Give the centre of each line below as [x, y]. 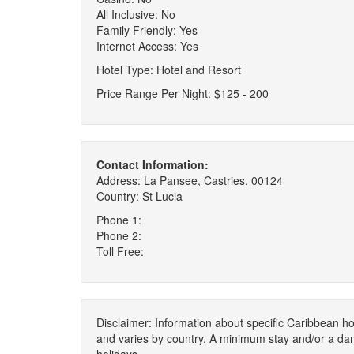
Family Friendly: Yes [147, 30]
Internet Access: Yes [147, 46]
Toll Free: [120, 251]
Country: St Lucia [139, 196]
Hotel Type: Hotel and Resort [169, 70]
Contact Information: [153, 164]
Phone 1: [119, 220]
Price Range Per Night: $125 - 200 [183, 93]
